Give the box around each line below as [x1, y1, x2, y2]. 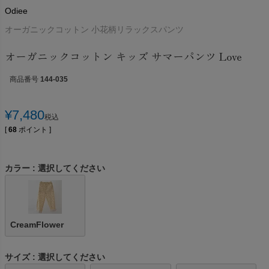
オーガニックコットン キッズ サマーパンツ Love [5, 48, 242, 64]
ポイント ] [19, 125, 51, 134]
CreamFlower [10, 220, 64, 230]
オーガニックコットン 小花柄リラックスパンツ [5, 25, 184, 34]
